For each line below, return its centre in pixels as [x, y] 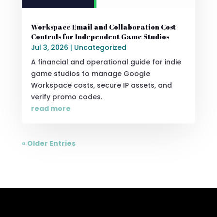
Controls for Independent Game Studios [100, 36]
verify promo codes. [66, 97]
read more [51, 108]
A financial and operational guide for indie [106, 62]
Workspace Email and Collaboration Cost [103, 27]
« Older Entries [48, 143]
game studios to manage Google [90, 73]
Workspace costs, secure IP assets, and [101, 85]
